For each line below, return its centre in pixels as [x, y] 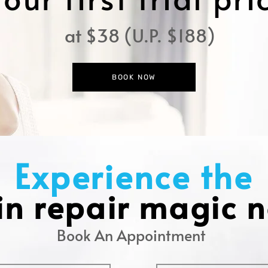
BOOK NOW [134, 77]
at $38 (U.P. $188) [140, 35]
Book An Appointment [131, 235]
